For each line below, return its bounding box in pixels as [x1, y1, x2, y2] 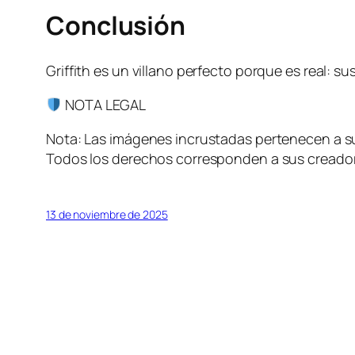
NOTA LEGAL [62, 94, 146, 114]
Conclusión [46, 8, 185, 44]
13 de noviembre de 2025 [46, 206, 168, 222]
